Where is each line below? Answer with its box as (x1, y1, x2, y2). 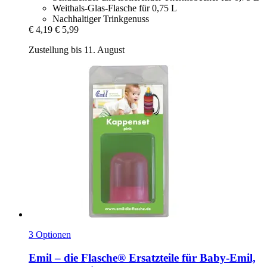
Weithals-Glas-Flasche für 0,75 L (52, 3, 177, 14)
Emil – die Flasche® (29, 252, 126, 265)
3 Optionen (29, 229, 71, 240)
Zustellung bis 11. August (29, 45, 125, 55)
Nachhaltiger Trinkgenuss (52, 14, 149, 24)
